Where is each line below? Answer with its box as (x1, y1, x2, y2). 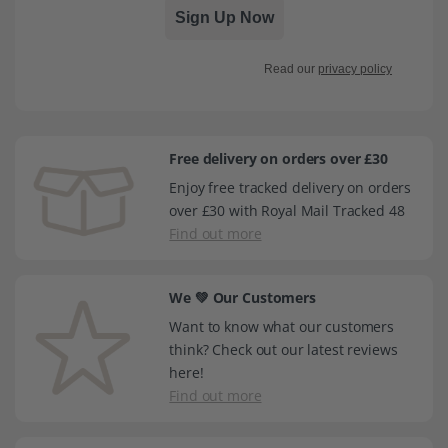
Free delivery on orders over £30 (169, 148, 388, 168)
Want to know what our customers (169, 316, 394, 336)
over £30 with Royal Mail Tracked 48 (169, 200, 405, 220)
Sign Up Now (174, 8, 274, 26)
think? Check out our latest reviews (169, 339, 398, 359)
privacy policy (318, 61, 392, 76)
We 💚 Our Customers (169, 287, 316, 307)
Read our (264, 61, 318, 76)
